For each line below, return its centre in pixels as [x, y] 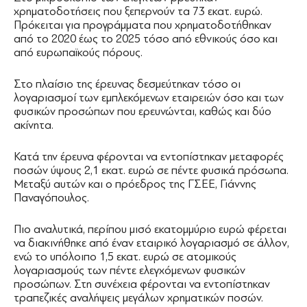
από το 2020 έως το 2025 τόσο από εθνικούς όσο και [146, 39]
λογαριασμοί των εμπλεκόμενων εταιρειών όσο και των [149, 98]
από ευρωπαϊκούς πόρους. [78, 52]
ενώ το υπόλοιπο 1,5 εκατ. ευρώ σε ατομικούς [125, 257]
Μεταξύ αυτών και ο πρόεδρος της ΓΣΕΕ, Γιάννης [135, 184]
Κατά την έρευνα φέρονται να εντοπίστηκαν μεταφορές [149, 157]
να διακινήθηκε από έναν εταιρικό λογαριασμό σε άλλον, [151, 243]
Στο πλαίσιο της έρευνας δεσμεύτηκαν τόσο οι [127, 84]
